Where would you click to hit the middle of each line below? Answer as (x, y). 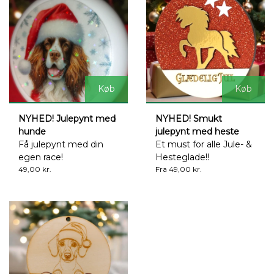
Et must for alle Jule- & (204, 144)
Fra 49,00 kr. (179, 169)
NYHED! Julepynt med (67, 118)
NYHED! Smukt (189, 118)
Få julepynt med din (61, 144)
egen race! (41, 157)
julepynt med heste (197, 131)
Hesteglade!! (182, 157)
